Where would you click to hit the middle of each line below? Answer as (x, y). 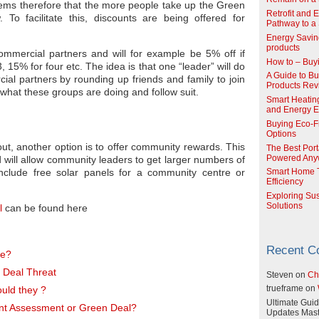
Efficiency (285, 182)
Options (281, 134)
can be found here (45, 208)
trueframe (285, 289)
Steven (280, 274)
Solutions (284, 206)
